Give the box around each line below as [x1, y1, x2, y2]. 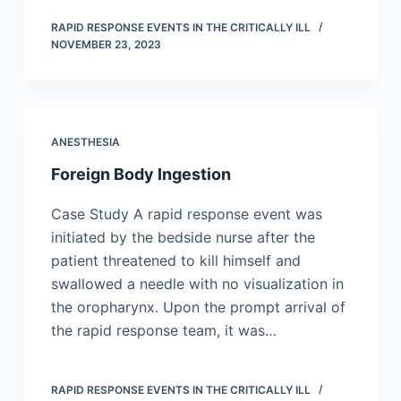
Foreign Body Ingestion [50, 165, 231, 184]
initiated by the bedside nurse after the [50, 228, 315, 247]
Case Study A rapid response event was [50, 205, 322, 224]
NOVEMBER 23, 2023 [50, 38, 161, 52]
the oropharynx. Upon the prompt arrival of [50, 298, 346, 317]
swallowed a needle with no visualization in [50, 275, 344, 294]
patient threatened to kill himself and [50, 252, 301, 270]
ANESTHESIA [50, 135, 120, 149]
